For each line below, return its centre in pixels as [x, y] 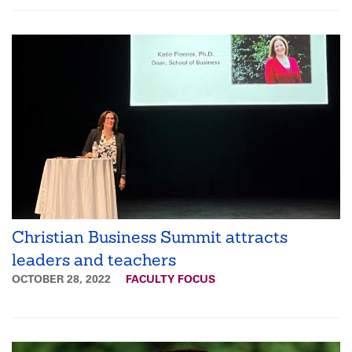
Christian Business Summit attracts [150, 236]
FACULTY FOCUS [170, 279]
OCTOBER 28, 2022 [63, 279]
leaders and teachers [94, 259]
